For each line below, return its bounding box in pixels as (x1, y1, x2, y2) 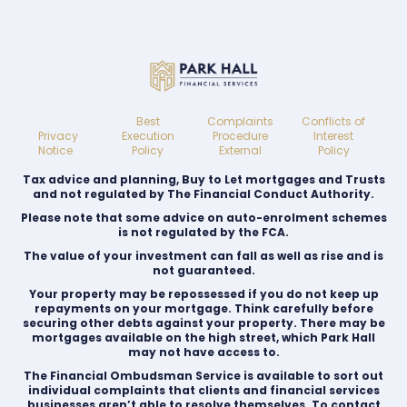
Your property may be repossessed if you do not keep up (28, 285, 379, 302)
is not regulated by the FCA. (118, 223, 289, 240)
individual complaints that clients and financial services (27, 382, 380, 398)
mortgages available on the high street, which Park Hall (32, 329, 375, 345)
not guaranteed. (152, 262, 255, 278)
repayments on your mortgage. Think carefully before (34, 300, 373, 316)
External (219, 142, 263, 158)
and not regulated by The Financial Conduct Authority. (33, 185, 374, 202)
